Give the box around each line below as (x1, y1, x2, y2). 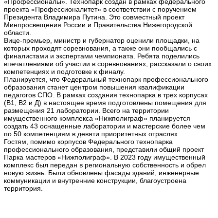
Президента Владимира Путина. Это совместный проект (4, 13, 184, 21)
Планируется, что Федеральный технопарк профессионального (4, 75, 208, 83)
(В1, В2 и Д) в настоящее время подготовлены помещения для (4, 98, 206, 107)
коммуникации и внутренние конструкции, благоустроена (4, 176, 186, 184)
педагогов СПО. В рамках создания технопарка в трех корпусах (4, 91, 208, 99)
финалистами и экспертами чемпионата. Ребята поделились (4, 52, 200, 60)
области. (4, 28, 31, 36)
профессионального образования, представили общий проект (4, 145, 204, 153)
